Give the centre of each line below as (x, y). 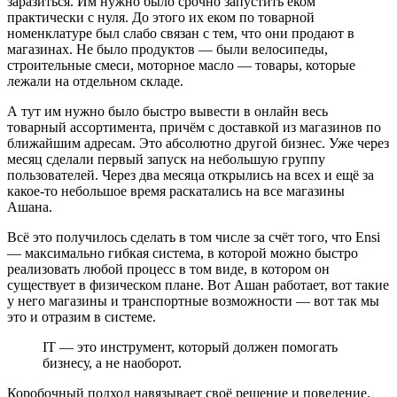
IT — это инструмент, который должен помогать (190, 347)
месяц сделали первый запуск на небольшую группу (166, 160)
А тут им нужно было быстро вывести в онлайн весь (167, 112)
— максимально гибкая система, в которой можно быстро (183, 253)
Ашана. (30, 207)
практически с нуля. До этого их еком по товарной (161, 18)
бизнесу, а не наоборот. (112, 363)
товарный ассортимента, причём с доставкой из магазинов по (194, 128)
